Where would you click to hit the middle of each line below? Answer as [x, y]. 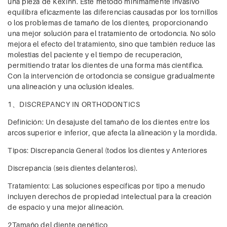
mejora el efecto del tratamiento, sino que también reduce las [111, 44]
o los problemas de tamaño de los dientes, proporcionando [108, 23]
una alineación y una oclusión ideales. [71, 87]
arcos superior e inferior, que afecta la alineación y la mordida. [112, 133]
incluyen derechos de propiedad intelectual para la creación [110, 197]
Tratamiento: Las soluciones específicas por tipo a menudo [106, 186]
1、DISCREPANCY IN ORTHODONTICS [74, 104]
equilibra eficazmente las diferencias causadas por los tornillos [113, 12]
